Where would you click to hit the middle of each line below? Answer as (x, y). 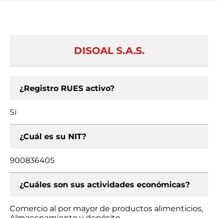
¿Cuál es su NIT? (53, 136)
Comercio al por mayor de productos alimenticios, (106, 209)
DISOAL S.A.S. (109, 51)
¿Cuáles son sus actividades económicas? (105, 185)
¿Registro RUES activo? (67, 88)
